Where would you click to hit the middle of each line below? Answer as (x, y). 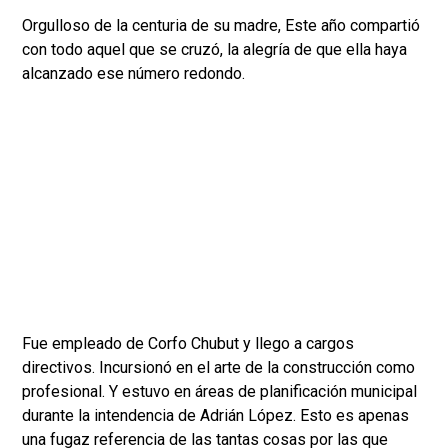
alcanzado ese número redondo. (133, 74)
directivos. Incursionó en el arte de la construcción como (218, 368)
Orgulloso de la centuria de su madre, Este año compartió (221, 26)
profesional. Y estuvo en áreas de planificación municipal (219, 392)
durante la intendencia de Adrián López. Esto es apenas (215, 416)
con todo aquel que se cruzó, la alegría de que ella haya (214, 50)
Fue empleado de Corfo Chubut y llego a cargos (188, 344)
